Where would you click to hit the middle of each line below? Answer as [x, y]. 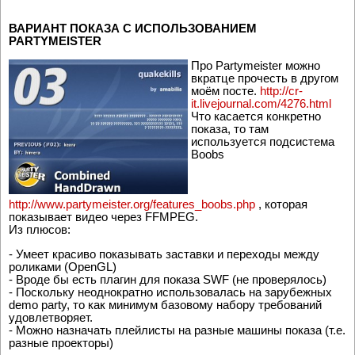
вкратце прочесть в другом [265, 78]
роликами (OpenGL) [63, 266]
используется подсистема [263, 142]
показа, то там [230, 129]
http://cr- [281, 91]
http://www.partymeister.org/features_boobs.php [132, 204]
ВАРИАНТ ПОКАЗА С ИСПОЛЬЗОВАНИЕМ [133, 29]
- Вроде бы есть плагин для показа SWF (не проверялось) [168, 279]
